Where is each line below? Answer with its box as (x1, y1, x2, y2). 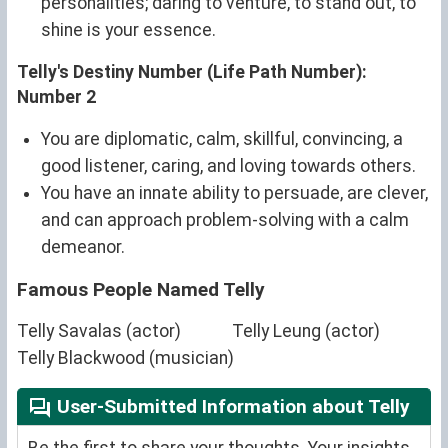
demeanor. (41, 236, 125, 257)
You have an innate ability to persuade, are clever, (41, 182, 428, 203)
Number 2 (17, 86, 96, 107)
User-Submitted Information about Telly (52, 394, 410, 418)
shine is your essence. (41, 19, 216, 40)
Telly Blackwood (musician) (17, 347, 234, 368)
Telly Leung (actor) (232, 320, 380, 341)
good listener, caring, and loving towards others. (41, 155, 416, 176)
